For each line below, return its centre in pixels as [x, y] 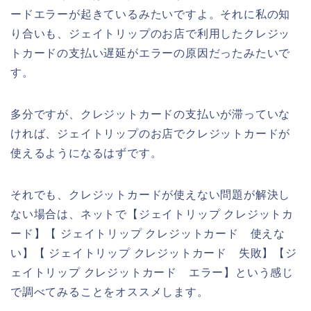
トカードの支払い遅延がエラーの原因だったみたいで [151, 53]
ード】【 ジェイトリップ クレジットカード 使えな [148, 233]
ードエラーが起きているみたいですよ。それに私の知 [151, 14]
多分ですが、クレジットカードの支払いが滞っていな [151, 114]
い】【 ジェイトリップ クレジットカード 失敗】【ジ [154, 253]
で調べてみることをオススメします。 [110, 292]
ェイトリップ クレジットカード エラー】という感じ [152, 272]
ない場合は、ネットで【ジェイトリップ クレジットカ [152, 214]
